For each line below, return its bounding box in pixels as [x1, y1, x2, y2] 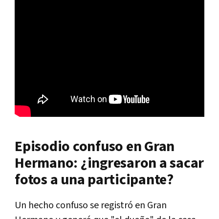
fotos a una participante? [15, 170, 174, 190]
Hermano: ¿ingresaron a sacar [15, 153, 204, 173]
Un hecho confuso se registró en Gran [15, 198, 167, 212]
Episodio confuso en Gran [15, 136, 175, 156]
